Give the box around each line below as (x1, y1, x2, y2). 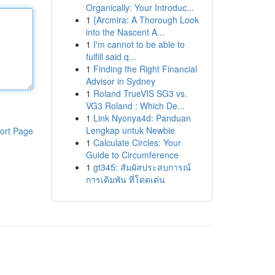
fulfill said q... (85, 50, 136, 63)
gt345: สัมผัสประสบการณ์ (93, 161, 191, 173)
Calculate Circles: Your (93, 136, 181, 149)
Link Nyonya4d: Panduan (93, 112, 191, 124)
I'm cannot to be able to (93, 38, 185, 50)
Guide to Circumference (85, 149, 179, 161)
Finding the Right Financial (93, 63, 197, 75)
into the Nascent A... (85, 26, 165, 38)
